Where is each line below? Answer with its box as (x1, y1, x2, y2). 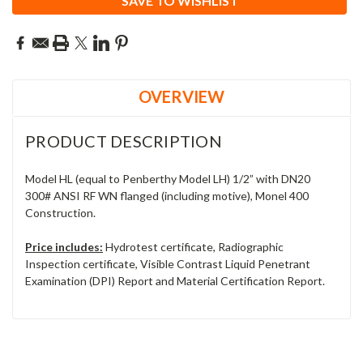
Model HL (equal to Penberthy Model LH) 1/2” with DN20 (25, 171, 310, 186)
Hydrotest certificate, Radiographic (103, 239, 284, 254)
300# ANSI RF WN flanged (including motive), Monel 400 (25, 188, 309, 203)
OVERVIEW (139, 86, 224, 106)
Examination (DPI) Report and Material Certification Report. (25, 273, 325, 288)
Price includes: (25, 239, 103, 254)
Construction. (25, 205, 96, 220)
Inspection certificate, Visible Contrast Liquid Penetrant (25, 256, 310, 271)
